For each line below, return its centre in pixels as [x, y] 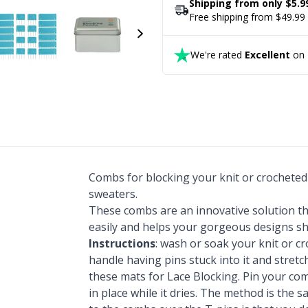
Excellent [267, 55]
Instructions [122, 243]
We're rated [218, 55]
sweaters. [113, 194]
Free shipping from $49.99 [247, 17]
